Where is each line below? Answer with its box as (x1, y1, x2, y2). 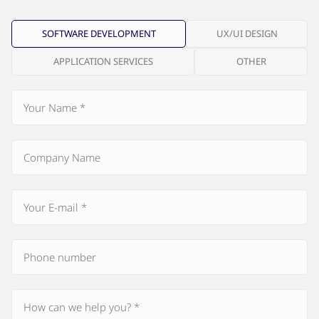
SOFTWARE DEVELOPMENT (41, 27, 156, 41)
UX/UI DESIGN (216, 27, 278, 41)
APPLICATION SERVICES (53, 55, 153, 68)
